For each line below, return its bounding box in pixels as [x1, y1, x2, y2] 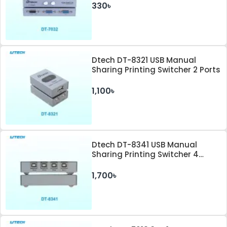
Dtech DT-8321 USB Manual [92, 54, 197, 65]
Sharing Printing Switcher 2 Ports [92, 64, 221, 75]
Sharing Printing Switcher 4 [92, 149, 199, 160]
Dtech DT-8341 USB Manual [92, 139, 198, 150]
